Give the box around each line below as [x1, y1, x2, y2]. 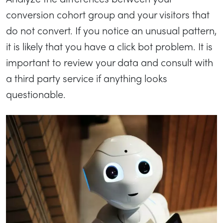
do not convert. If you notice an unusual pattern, [6, 22, 217, 37]
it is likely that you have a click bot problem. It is [6, 38, 213, 53]
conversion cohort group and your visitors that [6, 6, 210, 21]
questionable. [6, 86, 66, 101]
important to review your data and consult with [6, 54, 213, 69]
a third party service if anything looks [6, 70, 167, 85]
